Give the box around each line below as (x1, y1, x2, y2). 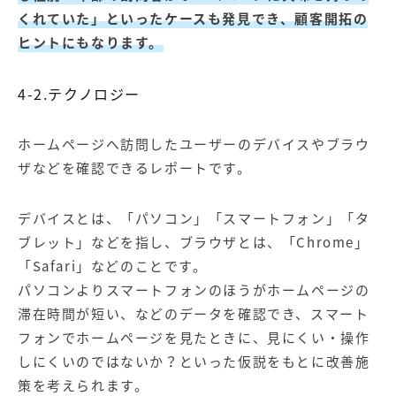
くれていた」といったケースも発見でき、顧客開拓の (18, 8, 369, 28)
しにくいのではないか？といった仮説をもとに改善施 (18, 351, 370, 371)
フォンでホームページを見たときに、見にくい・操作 (18, 327, 370, 347)
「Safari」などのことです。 (18, 255, 208, 276)
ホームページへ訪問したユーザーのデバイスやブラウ (18, 133, 370, 154)
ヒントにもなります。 (18, 32, 164, 52)
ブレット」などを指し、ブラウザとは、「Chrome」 (18, 232, 369, 252)
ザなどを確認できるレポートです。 (18, 157, 252, 178)
